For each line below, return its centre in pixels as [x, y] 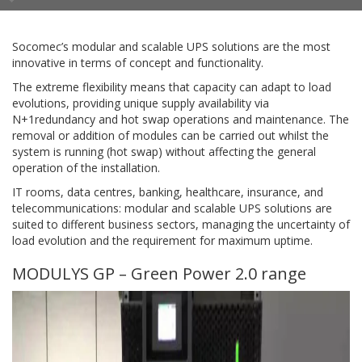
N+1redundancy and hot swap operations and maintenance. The [181, 119]
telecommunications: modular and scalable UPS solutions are [172, 208]
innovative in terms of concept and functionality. [138, 63]
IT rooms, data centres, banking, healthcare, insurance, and [168, 192]
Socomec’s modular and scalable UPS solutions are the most [171, 46]
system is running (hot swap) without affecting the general [164, 152]
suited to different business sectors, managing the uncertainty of [181, 224]
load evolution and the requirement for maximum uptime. [162, 240]
